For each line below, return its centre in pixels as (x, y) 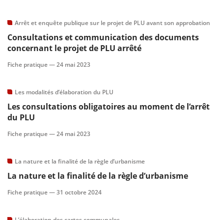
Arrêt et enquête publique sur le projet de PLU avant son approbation (112, 23)
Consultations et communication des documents (103, 37)
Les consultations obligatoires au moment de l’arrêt (109, 107)
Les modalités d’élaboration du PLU (64, 92)
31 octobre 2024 (79, 192)
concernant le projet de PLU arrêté (74, 48)
